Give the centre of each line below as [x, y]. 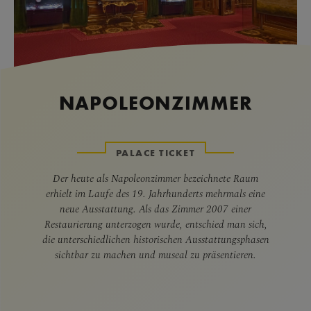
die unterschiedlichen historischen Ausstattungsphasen [155, 239]
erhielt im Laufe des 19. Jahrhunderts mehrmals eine [155, 193]
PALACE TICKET [155, 153]
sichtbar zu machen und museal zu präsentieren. [155, 254]
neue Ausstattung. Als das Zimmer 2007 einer [155, 208]
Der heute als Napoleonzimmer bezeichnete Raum [155, 178]
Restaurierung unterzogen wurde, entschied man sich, [155, 224]
